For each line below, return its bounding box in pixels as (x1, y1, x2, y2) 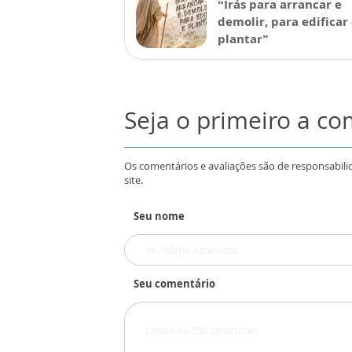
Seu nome (134, 209, 185, 223)
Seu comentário (134, 277, 215, 291)
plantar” (218, 31, 269, 46)
